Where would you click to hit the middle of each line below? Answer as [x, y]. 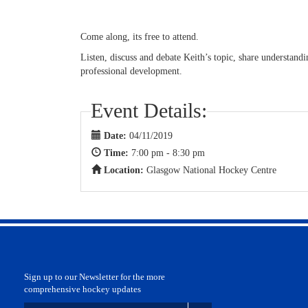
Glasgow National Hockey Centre [211, 170]
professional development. [131, 71]
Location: [125, 170]
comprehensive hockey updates [82, 289]
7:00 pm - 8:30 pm [168, 153]
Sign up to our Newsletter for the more [95, 277]
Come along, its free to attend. [140, 37]
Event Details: [149, 111]
